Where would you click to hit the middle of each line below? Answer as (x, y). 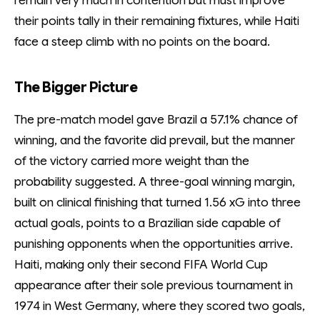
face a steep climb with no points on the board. (142, 42)
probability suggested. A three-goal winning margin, (155, 182)
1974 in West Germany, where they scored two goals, (160, 306)
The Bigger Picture (76, 87)
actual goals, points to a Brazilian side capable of (147, 223)
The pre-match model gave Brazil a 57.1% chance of (156, 120)
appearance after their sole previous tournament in (154, 285)
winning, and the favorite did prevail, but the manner (155, 140)
